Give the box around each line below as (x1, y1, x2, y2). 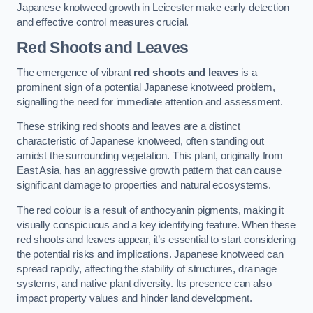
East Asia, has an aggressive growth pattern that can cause (17, 165, 282, 177)
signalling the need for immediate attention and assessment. (17, 96, 283, 108)
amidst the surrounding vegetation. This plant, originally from (17, 150, 283, 162)
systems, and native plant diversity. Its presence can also (17, 277, 272, 289)
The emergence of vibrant (17, 66, 134, 78)
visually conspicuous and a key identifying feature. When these (17, 219, 296, 231)
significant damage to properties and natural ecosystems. (17, 180, 271, 191)
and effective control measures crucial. (17, 16, 189, 28)
